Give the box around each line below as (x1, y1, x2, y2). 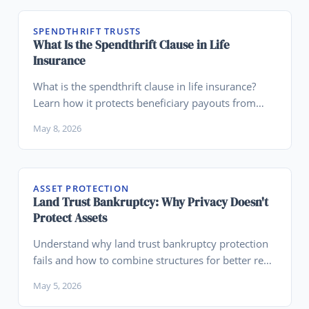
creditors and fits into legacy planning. (32, 112, 214, 126)
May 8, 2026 (32, 122, 81, 134)
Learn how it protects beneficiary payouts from (32, 96, 256, 110)
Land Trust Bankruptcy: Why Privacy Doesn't (32, 194, 268, 210)
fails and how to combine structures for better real (32, 252, 272, 267)
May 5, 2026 (32, 279, 81, 292)
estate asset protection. (32, 269, 143, 283)
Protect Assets (32, 210, 107, 226)
